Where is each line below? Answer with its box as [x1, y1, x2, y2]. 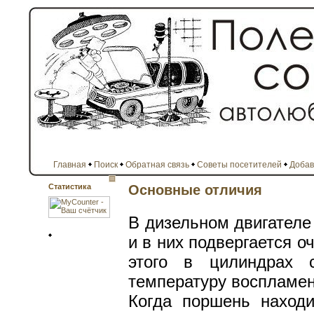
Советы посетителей [196, 160, 282, 170]
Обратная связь [125, 160, 189, 170]
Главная [53, 160, 86, 170]
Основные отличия [128, 182, 262, 198]
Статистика [48, 182, 91, 191]
